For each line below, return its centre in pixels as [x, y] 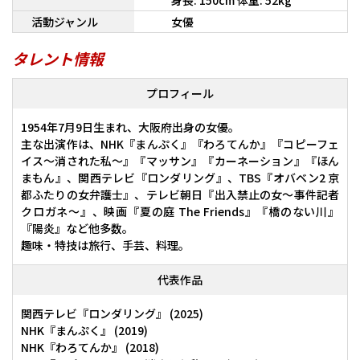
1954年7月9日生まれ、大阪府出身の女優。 [130, 127]
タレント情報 [57, 59]
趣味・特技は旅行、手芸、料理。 [105, 245]
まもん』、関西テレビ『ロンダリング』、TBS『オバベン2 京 [180, 178]
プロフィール [180, 94]
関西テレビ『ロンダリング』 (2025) [112, 314]
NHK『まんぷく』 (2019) [84, 331]
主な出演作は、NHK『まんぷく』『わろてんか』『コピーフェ [180, 144]
